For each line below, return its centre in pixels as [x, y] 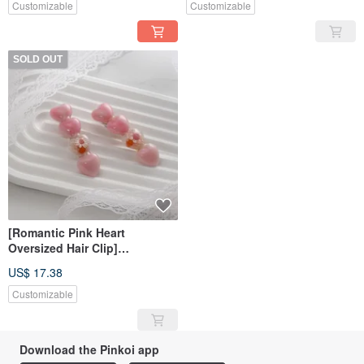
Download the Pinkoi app [89, 350]
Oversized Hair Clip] [63, 248]
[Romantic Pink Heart [67, 233]
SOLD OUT [38, 60]
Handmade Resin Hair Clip [80, 264]
